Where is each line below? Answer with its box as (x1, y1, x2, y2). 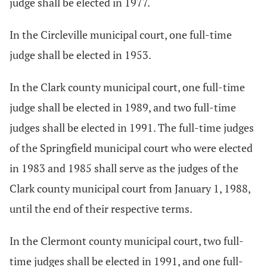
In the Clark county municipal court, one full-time (10, 80, 245, 94)
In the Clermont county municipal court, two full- (10, 234, 244, 248)
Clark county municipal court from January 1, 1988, (10, 181, 250, 195)
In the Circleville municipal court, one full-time (10, 27, 232, 42)
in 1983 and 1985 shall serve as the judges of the (10, 161, 238, 175)
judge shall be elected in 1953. (10, 48, 151, 62)
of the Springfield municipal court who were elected (10, 141, 253, 155)
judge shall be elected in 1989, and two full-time (10, 100, 236, 114)
